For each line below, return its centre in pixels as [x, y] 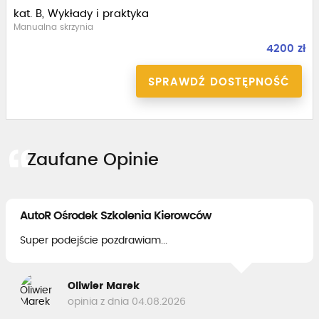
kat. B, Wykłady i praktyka [81, 14]
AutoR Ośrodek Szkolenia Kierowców [116, 216]
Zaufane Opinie [93, 160]
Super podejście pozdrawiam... [94, 241]
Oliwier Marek [104, 286]
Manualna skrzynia [53, 27]
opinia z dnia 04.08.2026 [127, 302]
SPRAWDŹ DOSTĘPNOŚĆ [219, 82]
